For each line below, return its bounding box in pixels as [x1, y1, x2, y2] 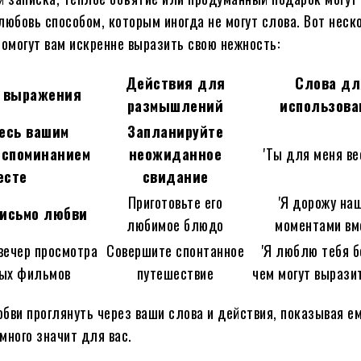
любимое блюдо [127, 214, 224, 235]
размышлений [127, 94, 224, 116]
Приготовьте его [127, 191, 223, 213]
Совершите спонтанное [106, 239, 245, 261]
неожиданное [128, 143, 222, 164]
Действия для [125, 72, 226, 93]
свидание [142, 165, 209, 187]
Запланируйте [127, 120, 224, 142]
